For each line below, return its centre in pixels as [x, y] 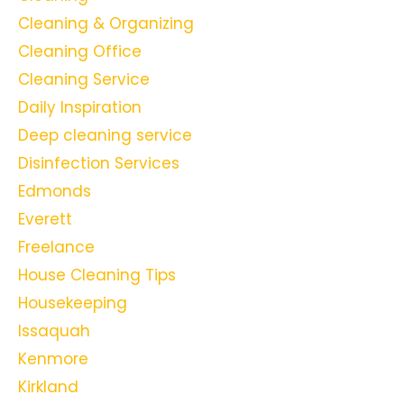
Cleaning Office [80, 52]
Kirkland [48, 387]
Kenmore [53, 359]
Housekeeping [73, 303]
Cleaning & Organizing [106, 24]
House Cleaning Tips [97, 275]
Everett [45, 220]
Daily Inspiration [80, 108]
